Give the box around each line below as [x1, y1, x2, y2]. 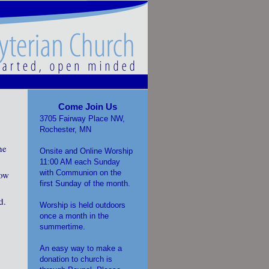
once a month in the [40, 211, 109, 220]
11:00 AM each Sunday [40, 157, 120, 166]
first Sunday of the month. [40, 179, 130, 188]
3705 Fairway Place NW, [40, 114, 125, 123]
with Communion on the [40, 168, 121, 177]
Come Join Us [58, 101, 117, 112]
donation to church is [40, 255, 112, 264]
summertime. [40, 222, 85, 231]
